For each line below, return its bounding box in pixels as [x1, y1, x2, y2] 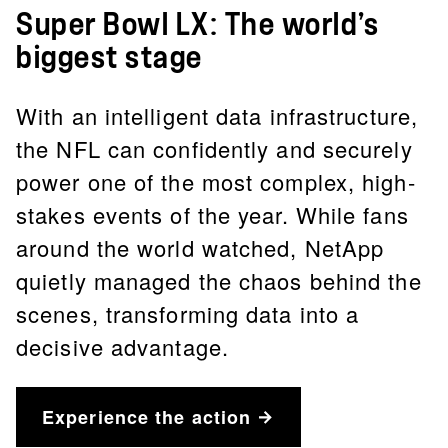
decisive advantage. [16, 331, 229, 362]
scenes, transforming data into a [16, 298, 360, 329]
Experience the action [42, 404, 252, 430]
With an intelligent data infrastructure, [16, 100, 419, 131]
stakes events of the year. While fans [16, 199, 409, 230]
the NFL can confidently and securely [16, 133, 413, 164]
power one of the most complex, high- [16, 166, 416, 197]
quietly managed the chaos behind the [16, 265, 422, 296]
